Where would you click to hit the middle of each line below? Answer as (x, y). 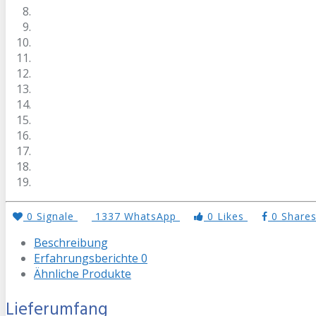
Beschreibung (71, 242)
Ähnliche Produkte (83, 273)
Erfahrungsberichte (87, 258)
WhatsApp (150, 216)
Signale (55, 216)
